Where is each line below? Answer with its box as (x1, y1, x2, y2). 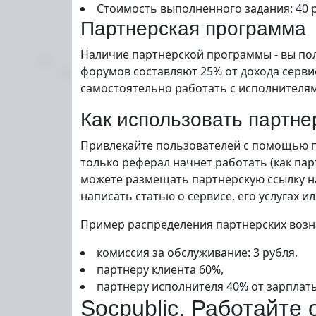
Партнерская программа (80, 18, 306, 39)
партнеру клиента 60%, (97, 262, 224, 277)
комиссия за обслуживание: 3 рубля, (97, 245, 298, 260)
